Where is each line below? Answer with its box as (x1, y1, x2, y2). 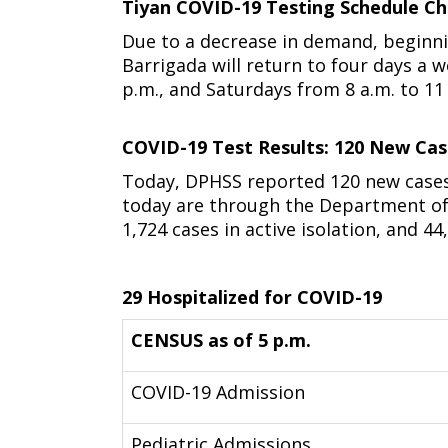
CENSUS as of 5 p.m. (131, 328, 311, 352)
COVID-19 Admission (131, 380, 305, 404)
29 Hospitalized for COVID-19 (122, 285, 382, 309)
